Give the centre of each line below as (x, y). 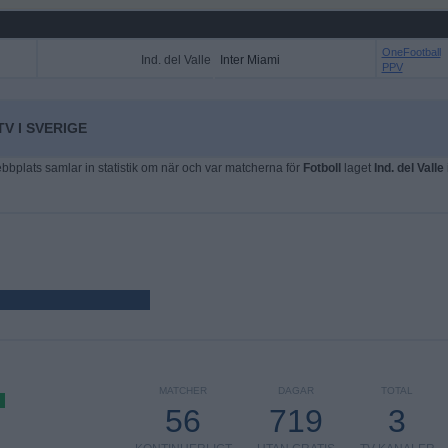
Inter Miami (249, 60)
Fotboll (321, 168)
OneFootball (411, 52)
